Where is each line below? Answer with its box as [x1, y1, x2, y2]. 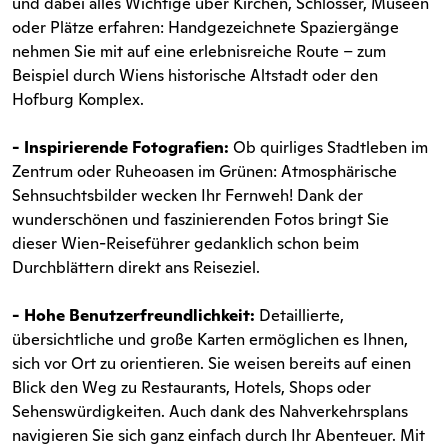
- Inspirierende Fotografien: [12, 136, 229, 158]
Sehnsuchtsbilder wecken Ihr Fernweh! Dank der [12, 184, 363, 206]
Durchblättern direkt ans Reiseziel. [12, 256, 260, 278]
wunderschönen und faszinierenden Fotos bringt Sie [12, 208, 389, 230]
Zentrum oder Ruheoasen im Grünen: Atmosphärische [12, 160, 397, 182]
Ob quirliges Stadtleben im [229, 136, 428, 158]
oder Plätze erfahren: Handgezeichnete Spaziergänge [12, 16, 399, 38]
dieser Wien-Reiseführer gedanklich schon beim [12, 232, 359, 254]
